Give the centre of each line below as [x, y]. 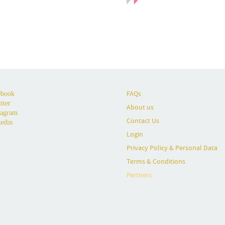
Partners [139, 175]
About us [140, 107]
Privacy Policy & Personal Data [172, 148]
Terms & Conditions [156, 161]
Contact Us [143, 121]
